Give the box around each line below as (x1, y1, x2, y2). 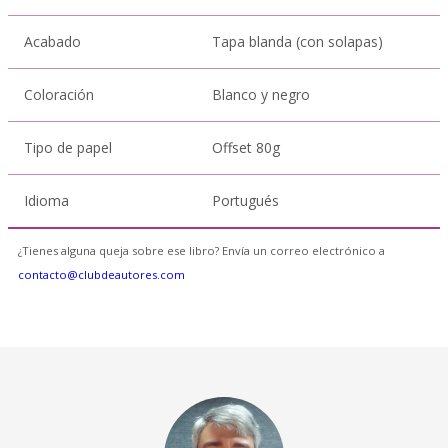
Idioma (24, 191, 69, 210)
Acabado (24, 32, 81, 51)
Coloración (24, 85, 94, 104)
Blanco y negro (212, 85, 310, 104)
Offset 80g (212, 138, 280, 157)
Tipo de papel (24, 138, 112, 157)
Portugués (212, 191, 279, 210)
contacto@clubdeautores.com (18, 267, 185, 282)
